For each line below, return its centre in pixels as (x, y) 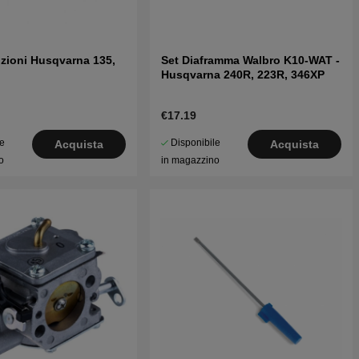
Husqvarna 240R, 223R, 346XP (243, 75)
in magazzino (191, 161)
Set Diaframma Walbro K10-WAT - (251, 61)
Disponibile (196, 143)
